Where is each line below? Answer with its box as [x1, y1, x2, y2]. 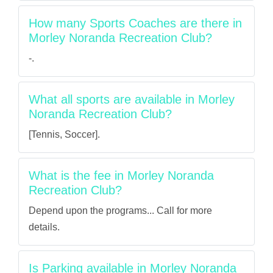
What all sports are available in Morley [29, 93, 235, 106]
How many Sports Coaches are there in [29, 16, 242, 30]
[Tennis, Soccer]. [29, 129, 100, 140]
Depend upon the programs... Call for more [29, 205, 212, 216]
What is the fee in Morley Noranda [29, 169, 214, 182]
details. [29, 222, 60, 232]
